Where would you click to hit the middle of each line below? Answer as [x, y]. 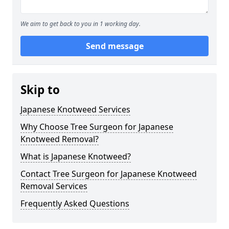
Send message [114, 46]
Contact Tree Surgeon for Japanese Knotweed [109, 174]
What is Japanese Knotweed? [76, 156]
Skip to [40, 90]
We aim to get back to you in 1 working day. [81, 24]
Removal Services [54, 186]
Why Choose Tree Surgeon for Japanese [97, 127]
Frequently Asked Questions [75, 203]
